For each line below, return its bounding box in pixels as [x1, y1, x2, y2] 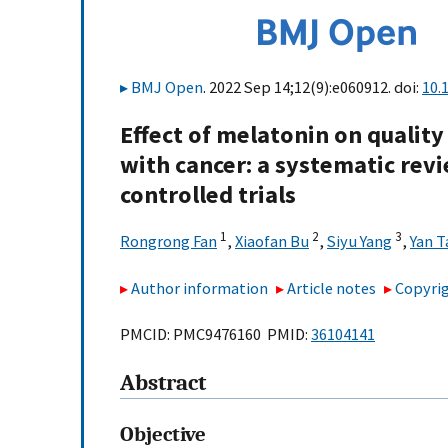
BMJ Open [131, 77, 203, 97]
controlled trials [120, 179, 296, 211]
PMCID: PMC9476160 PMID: [120, 324, 311, 345]
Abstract [120, 370, 206, 397]
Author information [131, 277, 268, 298]
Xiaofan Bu [235, 231, 309, 252]
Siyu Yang [327, 231, 392, 252]
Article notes [287, 277, 377, 298]
